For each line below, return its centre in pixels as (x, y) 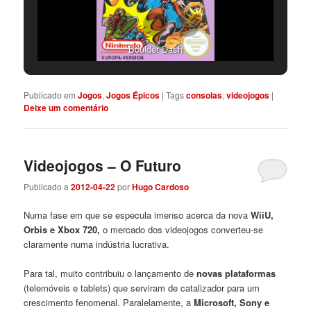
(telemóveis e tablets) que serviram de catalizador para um (142, 288)
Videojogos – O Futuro (103, 165)
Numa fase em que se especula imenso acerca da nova (136, 215)
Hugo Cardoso (161, 186)
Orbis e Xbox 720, (64, 229)
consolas (204, 95)
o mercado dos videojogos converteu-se (183, 229)
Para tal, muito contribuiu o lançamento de (110, 274)
